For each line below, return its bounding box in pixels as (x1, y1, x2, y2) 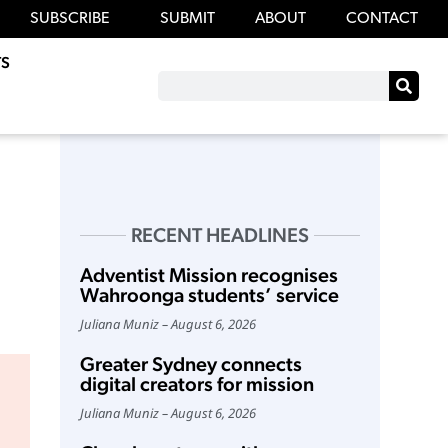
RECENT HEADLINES (130, 223, 309, 248)
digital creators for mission (79, 372, 314, 397)
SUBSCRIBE (29, 11, 110, 28)
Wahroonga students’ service (79, 283, 339, 308)
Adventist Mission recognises (79, 263, 338, 288)
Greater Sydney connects (79, 352, 302, 377)
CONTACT (345, 11, 418, 28)
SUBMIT (159, 11, 215, 28)
